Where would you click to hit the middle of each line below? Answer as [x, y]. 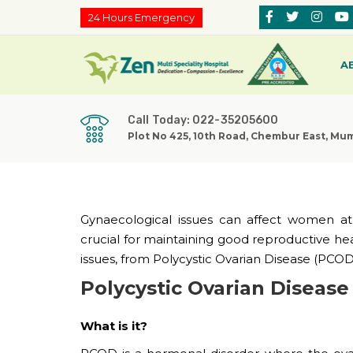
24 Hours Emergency [141, 17]
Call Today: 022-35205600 [203, 121]
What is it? [114, 325]
